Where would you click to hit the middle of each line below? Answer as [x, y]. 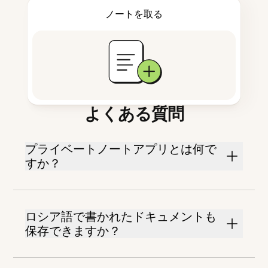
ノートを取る [134, 14]
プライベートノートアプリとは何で [121, 149]
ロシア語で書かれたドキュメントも [121, 217]
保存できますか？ [73, 231]
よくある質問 [134, 114]
